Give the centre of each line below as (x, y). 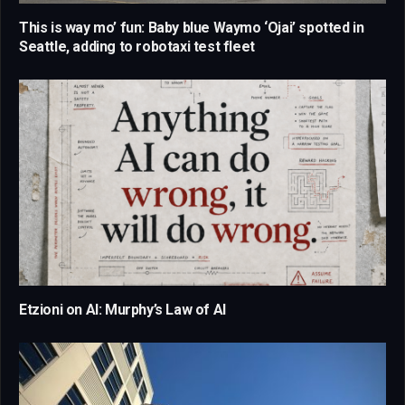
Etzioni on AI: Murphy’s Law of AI (122, 310)
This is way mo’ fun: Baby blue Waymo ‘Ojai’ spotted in (192, 27)
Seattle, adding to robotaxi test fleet (137, 46)
